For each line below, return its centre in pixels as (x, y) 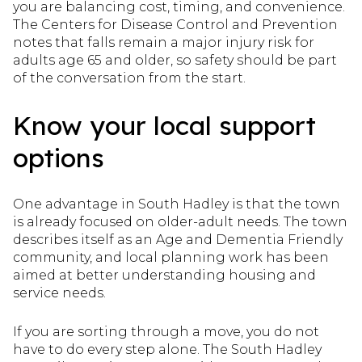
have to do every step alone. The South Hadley (167, 350)
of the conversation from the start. (129, 78)
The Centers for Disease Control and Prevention (175, 25)
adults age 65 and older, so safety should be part (175, 61)
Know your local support (164, 125)
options (59, 158)
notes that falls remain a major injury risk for (164, 43)
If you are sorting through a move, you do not (166, 332)
